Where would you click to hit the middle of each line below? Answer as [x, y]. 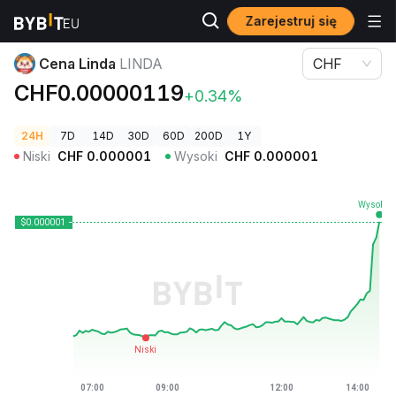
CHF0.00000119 [99, 93]
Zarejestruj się [291, 21]
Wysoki [196, 156]
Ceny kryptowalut [60, 22]
